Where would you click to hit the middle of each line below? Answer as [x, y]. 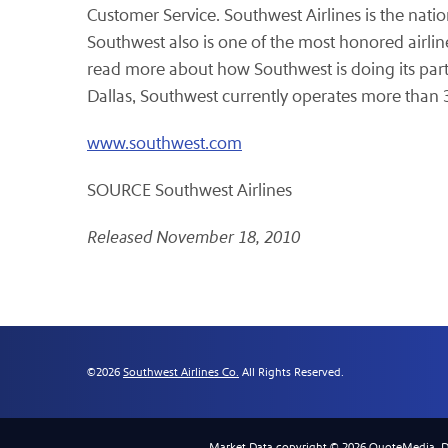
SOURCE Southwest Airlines [189, 190]
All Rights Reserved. [291, 372]
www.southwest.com [164, 143]
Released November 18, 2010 [193, 237]
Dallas [109, 96]
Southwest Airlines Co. [181, 372]
